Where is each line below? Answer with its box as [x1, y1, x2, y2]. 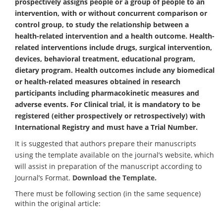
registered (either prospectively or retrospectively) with [15, 111, 205, 120]
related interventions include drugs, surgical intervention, [15, 42, 212, 52]
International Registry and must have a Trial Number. [15, 122, 198, 132]
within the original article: [15, 198, 101, 208]
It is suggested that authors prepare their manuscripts [15, 139, 196, 148]
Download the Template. [72, 173, 157, 182]
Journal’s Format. [15, 173, 72, 182]
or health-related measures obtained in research [15, 76, 180, 86]
